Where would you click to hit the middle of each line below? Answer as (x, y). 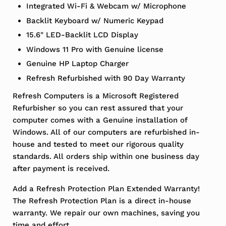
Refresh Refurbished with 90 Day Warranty (106, 78)
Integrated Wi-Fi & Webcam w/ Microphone (106, 6)
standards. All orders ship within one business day (106, 156)
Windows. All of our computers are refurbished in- (106, 132)
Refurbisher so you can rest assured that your (98, 108)
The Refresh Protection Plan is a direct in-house (102, 201)
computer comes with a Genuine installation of (100, 120)
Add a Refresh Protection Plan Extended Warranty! (106, 188)
